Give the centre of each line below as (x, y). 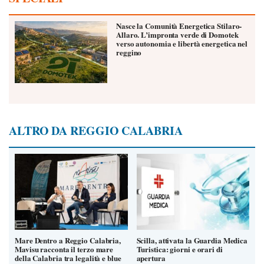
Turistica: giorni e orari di (179, 249)
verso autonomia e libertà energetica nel (182, 43)
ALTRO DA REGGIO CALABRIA (96, 131)
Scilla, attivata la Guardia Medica (192, 240)
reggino (129, 52)
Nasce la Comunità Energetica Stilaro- (179, 25)
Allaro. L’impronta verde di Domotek (177, 34)
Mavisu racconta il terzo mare (64, 249)
